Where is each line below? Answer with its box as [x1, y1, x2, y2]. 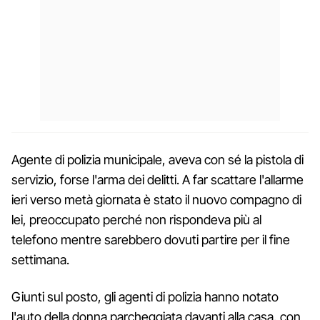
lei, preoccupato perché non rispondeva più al [11, 211, 261, 227]
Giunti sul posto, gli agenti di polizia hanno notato [11, 289, 279, 304]
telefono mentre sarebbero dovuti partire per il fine [11, 231, 290, 247]
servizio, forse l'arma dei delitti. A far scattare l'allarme [11, 171, 304, 187]
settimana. [11, 251, 69, 267]
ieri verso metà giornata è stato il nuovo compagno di [11, 191, 301, 207]
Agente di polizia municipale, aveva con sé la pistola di [11, 151, 304, 167]
